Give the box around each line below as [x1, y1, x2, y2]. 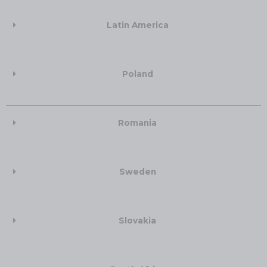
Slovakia [119, 216, 157, 226]
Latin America [106, 20, 169, 30]
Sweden [119, 167, 156, 177]
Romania [118, 118, 157, 128]
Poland [122, 69, 153, 79]
